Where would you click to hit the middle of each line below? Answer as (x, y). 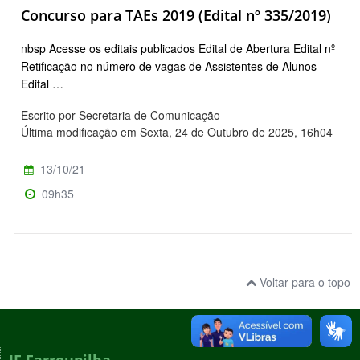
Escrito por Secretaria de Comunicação (121, 115)
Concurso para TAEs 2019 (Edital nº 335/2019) (176, 15)
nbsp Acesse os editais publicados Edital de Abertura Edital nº (178, 48)
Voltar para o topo (303, 282)
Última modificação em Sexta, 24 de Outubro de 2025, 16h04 (177, 131)
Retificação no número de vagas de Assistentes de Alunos (169, 65)
